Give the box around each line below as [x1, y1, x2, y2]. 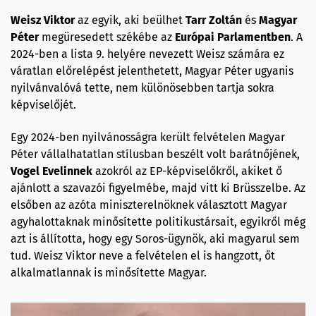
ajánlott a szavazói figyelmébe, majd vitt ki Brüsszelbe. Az [11, 181, 305, 195]
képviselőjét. [11, 98, 76, 111]
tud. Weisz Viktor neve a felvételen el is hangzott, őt [11, 249, 275, 262]
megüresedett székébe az [39, 30, 175, 44]
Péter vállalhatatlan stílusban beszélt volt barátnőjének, [11, 147, 300, 161]
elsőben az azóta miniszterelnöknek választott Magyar [11, 198, 287, 212]
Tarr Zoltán [186, 13, 242, 27]
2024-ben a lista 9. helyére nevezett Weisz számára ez [11, 47, 284, 61]
